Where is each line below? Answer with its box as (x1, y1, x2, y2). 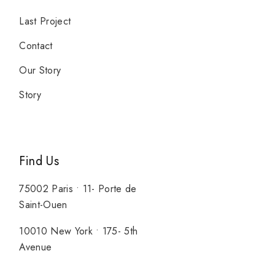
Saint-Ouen (19, 197, 68, 212)
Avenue (19, 239, 52, 254)
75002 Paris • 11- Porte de (19, 181, 137, 196)
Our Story (19, 63, 61, 77)
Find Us (19, 152, 60, 170)
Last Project (19, 14, 71, 28)
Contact (19, 38, 53, 53)
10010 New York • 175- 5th (19, 223, 138, 238)
